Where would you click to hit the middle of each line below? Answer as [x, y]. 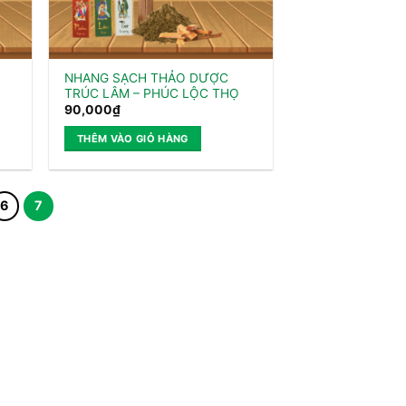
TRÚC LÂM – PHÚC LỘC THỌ [151, 93]
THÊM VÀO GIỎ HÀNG [132, 139]
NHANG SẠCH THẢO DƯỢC [146, 77]
